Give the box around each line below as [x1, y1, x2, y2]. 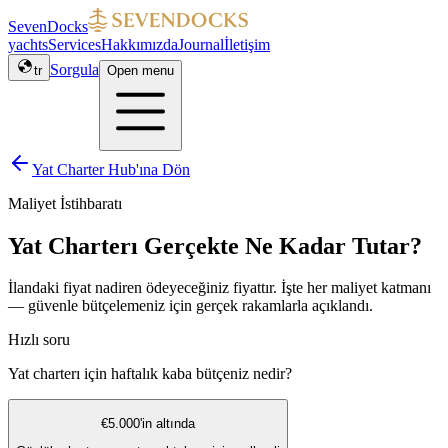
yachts [8, 36, 48, 53]
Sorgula [49, 60, 99, 78]
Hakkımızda [101, 36, 178, 53]
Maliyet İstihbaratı [8, 194, 122, 212]
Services [48, 36, 101, 53]
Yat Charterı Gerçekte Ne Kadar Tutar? [8, 232, 422, 259]
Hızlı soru [8, 331, 70, 349]
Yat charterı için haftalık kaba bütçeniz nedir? [8, 365, 292, 383]
